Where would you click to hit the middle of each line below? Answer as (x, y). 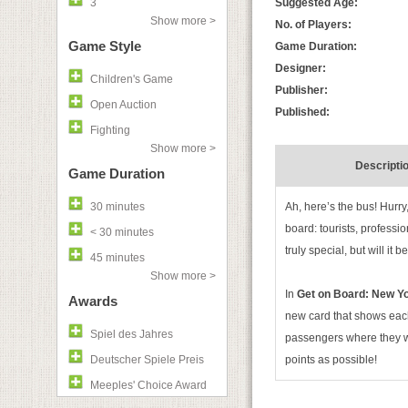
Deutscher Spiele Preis (147, 360)
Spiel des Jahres (132, 334)
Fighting (110, 130)
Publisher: (301, 90)
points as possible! (331, 360)
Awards (93, 301)
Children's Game (132, 79)
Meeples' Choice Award (148, 385)
